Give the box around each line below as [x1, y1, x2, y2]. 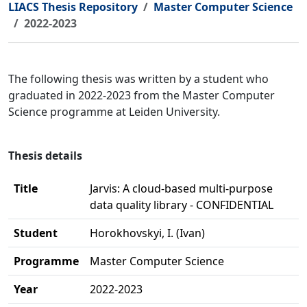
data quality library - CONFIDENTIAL [90, 197, 273, 212]
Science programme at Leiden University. [8, 104, 220, 119]
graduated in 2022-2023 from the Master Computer [8, 88, 275, 103]
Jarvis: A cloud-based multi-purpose [90, 181, 273, 196]
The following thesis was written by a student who [8, 71, 269, 86]
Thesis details [8, 148, 82, 163]
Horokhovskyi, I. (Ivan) [90, 225, 205, 241]
